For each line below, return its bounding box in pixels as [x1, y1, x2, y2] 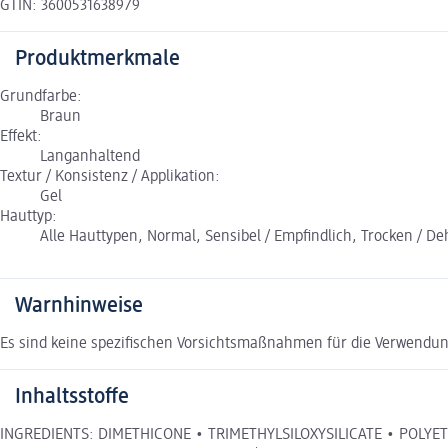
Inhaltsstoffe [15, 385, 129, 408]
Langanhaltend [40, 148, 140, 165]
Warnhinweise [15, 294, 143, 317]
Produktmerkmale [15, 47, 180, 70]
